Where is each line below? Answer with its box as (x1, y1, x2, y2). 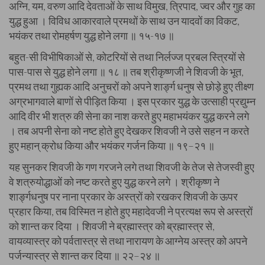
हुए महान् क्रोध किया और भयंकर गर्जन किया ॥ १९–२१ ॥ (9, 139, 215, 152)
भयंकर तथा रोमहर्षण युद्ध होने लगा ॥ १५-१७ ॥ (9, 29, 174, 42)
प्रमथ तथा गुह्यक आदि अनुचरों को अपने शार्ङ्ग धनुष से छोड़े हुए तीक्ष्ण (9, 80, 254, 93)
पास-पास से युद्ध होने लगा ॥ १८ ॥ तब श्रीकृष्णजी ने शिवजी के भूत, (9, 65, 244, 78)
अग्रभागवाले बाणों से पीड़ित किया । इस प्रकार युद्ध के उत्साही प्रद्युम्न (9, 95, 256, 108)
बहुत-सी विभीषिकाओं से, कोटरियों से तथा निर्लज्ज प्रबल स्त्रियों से (9, 50, 245, 63)
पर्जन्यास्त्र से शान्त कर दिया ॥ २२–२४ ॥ (9, 249, 160, 262)
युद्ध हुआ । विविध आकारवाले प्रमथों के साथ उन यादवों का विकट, (9, 14, 240, 27)
